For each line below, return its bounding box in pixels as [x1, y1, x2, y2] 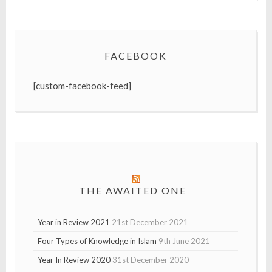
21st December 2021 [112, 217, 188, 228]
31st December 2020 [112, 255, 189, 265]
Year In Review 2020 [38, 255, 110, 265]
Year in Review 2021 [38, 217, 110, 228]
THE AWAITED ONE [79, 185, 186, 197]
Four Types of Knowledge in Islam [38, 236, 157, 246]
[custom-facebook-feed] [33, 80, 131, 92]
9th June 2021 [158, 236, 210, 246]
